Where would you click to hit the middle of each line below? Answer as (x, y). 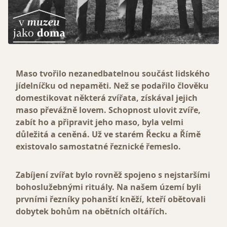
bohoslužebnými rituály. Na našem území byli (108, 187)
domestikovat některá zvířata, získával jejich (107, 98)
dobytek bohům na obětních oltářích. (91, 212)
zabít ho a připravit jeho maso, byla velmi (100, 122)
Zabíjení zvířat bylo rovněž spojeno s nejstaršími (113, 175)
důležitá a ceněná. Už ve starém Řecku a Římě (108, 135)
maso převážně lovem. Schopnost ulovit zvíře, (108, 110)
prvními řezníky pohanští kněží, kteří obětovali (111, 199)
